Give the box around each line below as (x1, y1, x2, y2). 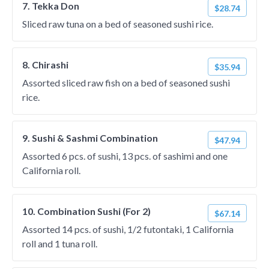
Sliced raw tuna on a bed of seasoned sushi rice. (22, 18, 213, 29)
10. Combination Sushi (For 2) (22, 205, 151, 217)
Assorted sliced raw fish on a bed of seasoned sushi (22, 77, 230, 88)
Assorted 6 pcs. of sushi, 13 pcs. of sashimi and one (22, 150, 228, 162)
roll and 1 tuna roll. (22, 238, 97, 249)
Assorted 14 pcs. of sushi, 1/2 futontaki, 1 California (22, 223, 234, 235)
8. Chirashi (22, 59, 68, 70)
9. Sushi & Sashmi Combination (22, 132, 158, 144)
